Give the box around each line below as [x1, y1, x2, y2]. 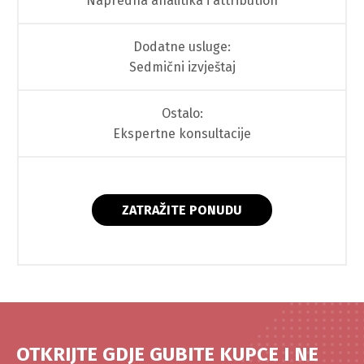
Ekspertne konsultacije [113, 125, 251, 141]
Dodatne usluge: [133, 38, 231, 54]
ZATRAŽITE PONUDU [122, 201, 242, 218]
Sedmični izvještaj [128, 58, 236, 75]
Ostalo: [161, 105, 203, 121]
